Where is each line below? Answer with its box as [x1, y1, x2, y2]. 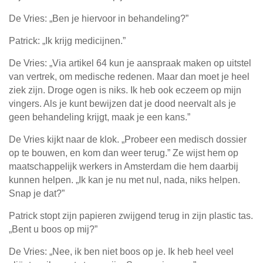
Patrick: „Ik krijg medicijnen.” [9, 36, 126, 46]
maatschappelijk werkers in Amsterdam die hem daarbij [9, 161, 238, 172]
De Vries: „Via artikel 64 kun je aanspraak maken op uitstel [9, 58, 251, 69]
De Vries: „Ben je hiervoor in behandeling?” [9, 14, 188, 24]
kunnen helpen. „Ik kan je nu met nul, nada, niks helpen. [9, 175, 240, 186]
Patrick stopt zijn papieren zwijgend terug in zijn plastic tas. [9, 211, 253, 221]
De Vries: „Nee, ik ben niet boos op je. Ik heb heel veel [9, 247, 234, 257]
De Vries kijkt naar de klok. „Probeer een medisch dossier [9, 134, 247, 145]
